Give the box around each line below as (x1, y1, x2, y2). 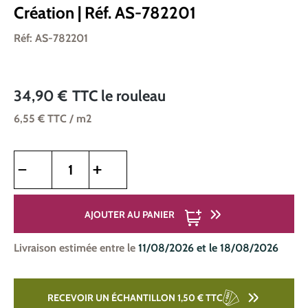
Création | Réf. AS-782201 (14, 3, 196, 23)
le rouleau (101, 87, 166, 105)
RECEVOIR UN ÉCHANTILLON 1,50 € (47, 291, 206, 304)
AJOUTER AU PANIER (85, 208, 175, 221)
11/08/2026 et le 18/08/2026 (138, 241, 278, 254)
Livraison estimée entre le (14, 241, 138, 254)
